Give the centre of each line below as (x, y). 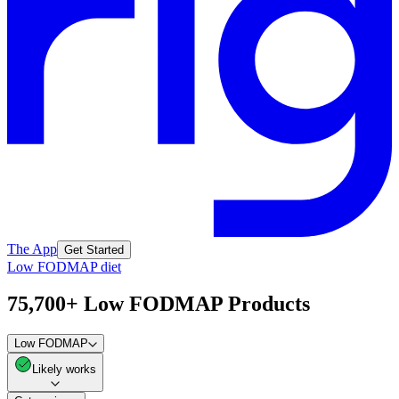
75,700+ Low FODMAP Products (159, 304)
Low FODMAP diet (64, 266)
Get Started (94, 249)
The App (32, 248)
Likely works (64, 370)
